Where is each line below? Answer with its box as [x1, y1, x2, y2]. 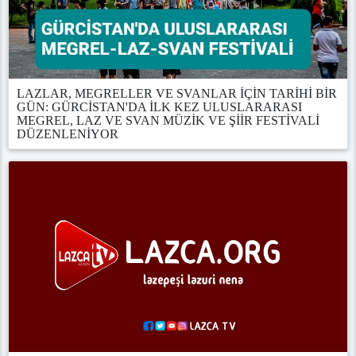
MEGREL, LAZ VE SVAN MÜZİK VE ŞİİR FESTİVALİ [17, 114, 319, 128]
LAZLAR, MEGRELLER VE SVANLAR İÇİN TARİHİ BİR [17, 87, 337, 101]
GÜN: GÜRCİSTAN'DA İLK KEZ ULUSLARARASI [17, 100, 302, 114]
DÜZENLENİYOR [17, 127, 118, 141]
